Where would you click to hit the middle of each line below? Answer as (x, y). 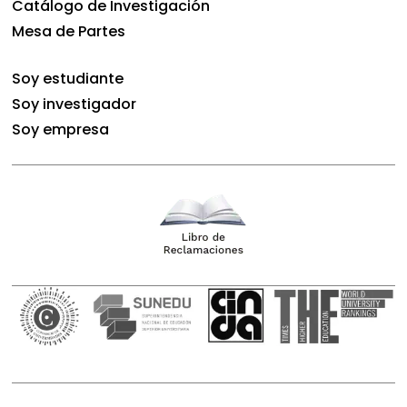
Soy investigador (74, 104)
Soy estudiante (68, 78)
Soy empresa (61, 129)
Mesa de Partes (69, 31)
